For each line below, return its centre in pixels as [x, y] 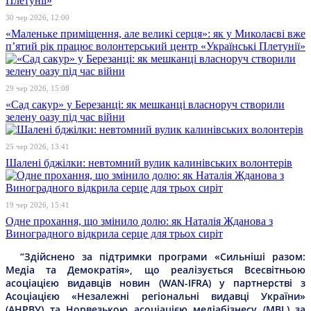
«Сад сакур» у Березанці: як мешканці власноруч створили [145, 104]
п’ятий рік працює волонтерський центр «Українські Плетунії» [155, 46]
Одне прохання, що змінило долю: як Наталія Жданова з [139, 221]
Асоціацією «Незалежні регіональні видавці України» [155, 296]
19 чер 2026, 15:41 [37, 204]
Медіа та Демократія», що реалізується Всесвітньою [155, 269]
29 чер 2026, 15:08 [37, 88]
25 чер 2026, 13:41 [37, 146]
